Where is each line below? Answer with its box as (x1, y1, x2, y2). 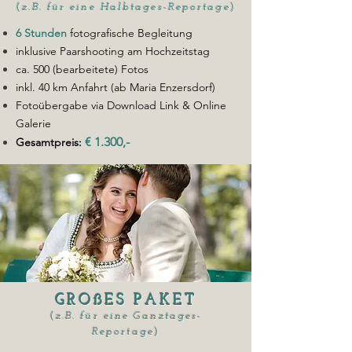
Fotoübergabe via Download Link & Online (16, 98, 226, 112)
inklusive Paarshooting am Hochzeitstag (16, 44, 213, 58)
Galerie (16, 116, 51, 130)
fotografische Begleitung (70, 26, 192, 40)
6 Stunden (16, 26, 67, 40)
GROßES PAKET (54, 293, 197, 309)
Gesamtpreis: (16, 135, 82, 149)
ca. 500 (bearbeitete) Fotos (16, 62, 148, 76)
